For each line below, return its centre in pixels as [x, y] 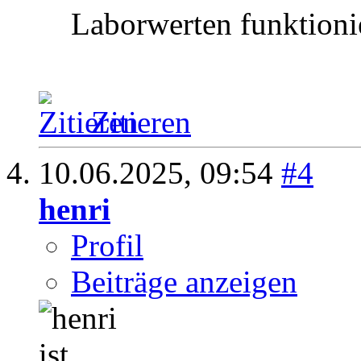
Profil [107, 246]
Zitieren [141, 122]
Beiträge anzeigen [184, 282]
